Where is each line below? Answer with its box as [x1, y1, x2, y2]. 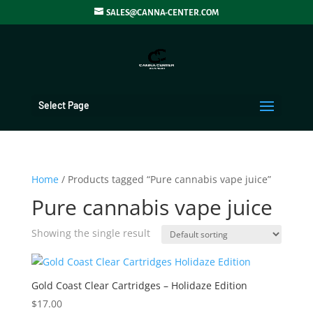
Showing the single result [31, 226, 150, 240]
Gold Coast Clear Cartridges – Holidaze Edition [31, 279, 247, 292]
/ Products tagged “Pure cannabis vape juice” [58, 173, 271, 186]
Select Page [38, 99, 89, 111]
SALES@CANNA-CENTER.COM [105, 8, 219, 17]
